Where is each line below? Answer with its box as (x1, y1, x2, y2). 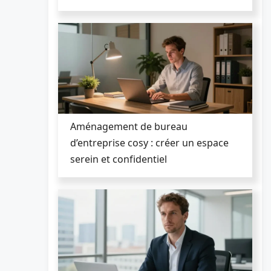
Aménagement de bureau (70, 119, 188, 133)
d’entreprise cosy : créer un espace (70, 135, 229, 149)
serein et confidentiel (70, 152, 167, 166)
